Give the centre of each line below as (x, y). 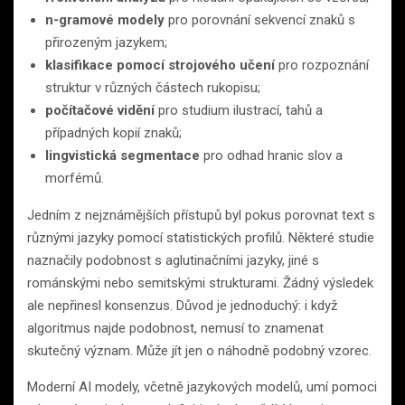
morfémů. (75, 178)
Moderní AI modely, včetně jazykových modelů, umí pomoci (202, 386)
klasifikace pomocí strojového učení (160, 65)
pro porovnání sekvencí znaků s (260, 19)
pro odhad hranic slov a (271, 155)
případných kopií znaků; (113, 132)
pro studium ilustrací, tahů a (239, 110)
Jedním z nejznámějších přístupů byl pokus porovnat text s (201, 215)
